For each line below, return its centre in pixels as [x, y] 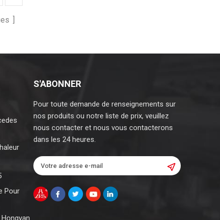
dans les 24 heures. [64, 139]
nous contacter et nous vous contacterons [103, 127]
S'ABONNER [57, 83]
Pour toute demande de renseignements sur [104, 104]
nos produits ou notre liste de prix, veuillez [101, 116]
